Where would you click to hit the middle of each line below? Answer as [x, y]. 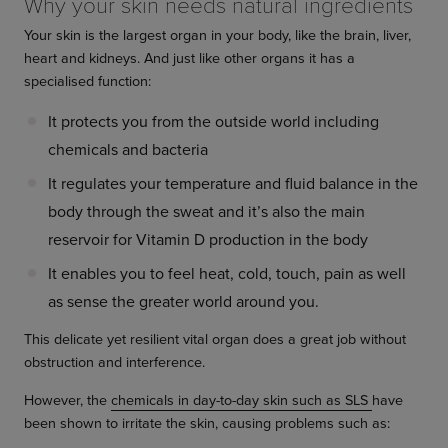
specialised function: [87, 81]
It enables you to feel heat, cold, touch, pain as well [227, 273]
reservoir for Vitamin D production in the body [208, 239]
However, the [67, 400]
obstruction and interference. [114, 362]
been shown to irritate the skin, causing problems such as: [207, 423]
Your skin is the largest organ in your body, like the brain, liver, [217, 35]
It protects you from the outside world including [213, 121]
